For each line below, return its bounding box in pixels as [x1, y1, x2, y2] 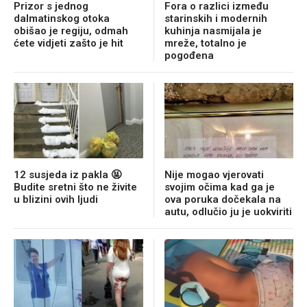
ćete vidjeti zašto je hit [14, 37, 123, 50]
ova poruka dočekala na [164, 193, 281, 206]
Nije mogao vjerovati [164, 169, 264, 182]
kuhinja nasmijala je [164, 25, 262, 38]
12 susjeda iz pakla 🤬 [14, 169, 121, 182]
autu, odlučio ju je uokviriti [164, 206, 292, 219]
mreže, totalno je [164, 37, 247, 50]
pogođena [164, 49, 214, 62]
